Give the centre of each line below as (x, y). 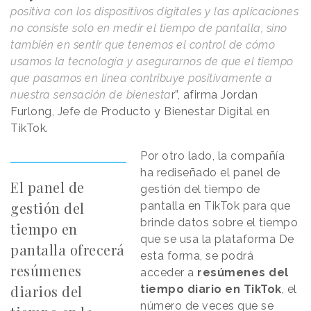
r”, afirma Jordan (214, 94)
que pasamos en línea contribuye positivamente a (142, 78)
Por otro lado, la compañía (213, 155)
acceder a (169, 272)
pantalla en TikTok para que (216, 205)
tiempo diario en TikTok (211, 289)
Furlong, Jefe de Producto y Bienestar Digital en (140, 111)
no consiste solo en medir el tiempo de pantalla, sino (149, 28)
